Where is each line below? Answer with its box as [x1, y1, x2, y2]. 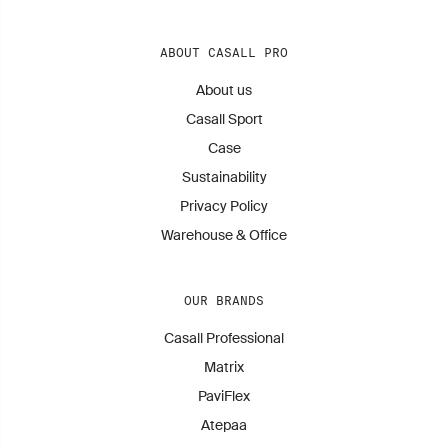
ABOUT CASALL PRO [160, 46, 288, 59]
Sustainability [181, 168, 267, 186]
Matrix [204, 358, 244, 376]
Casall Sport [185, 110, 263, 128]
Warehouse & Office [161, 226, 287, 244]
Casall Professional [164, 329, 284, 347]
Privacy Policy [180, 197, 268, 215]
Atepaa [201, 416, 247, 434]
